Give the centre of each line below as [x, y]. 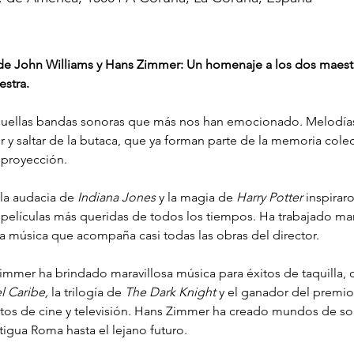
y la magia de [196, 197]
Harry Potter [269, 197]
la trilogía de [86, 292]
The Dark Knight [170, 292]
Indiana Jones [116, 197]
